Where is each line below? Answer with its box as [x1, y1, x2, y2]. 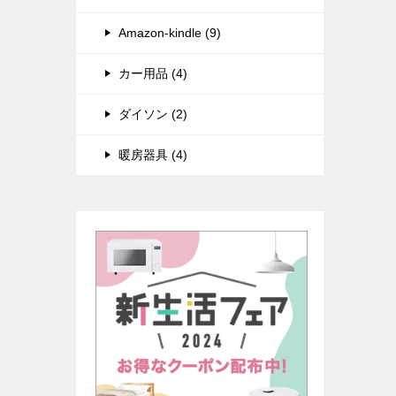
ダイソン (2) [118, 107, 187, 122]
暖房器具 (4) [118, 148, 187, 163]
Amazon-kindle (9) [118, 26, 221, 41]
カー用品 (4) [118, 66, 187, 81]
